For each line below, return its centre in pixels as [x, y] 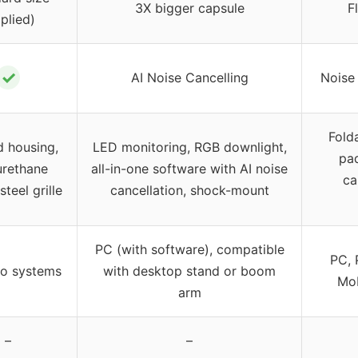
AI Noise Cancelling [189, 78]
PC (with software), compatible [189, 250]
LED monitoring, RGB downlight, [189, 147]
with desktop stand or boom [189, 271]
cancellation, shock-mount [189, 191]
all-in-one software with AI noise [189, 169]
